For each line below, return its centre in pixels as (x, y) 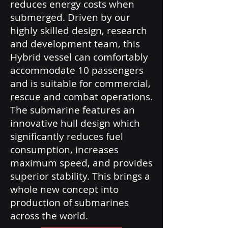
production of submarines (69, 203)
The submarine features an (73, 110)
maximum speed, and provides (81, 163)
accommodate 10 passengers (77, 70)
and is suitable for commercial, (80, 83)
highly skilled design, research (79, 31)
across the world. (49, 216)
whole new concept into (64, 189)
